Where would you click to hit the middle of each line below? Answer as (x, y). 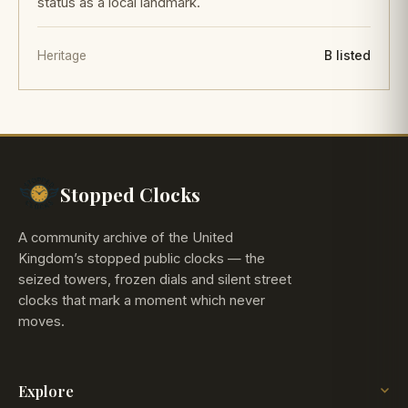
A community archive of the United (126, 238)
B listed (347, 55)
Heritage (62, 55)
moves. (41, 322)
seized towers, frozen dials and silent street (155, 280)
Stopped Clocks (130, 194)
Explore (46, 390)
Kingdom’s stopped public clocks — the (142, 259)
